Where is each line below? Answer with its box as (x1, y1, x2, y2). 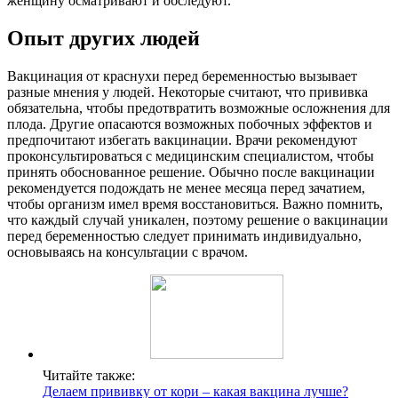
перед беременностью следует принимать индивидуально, (7, 227, 362, 243)
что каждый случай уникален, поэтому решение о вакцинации (7, 211, 388, 227)
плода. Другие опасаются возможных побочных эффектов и (7, 115, 372, 131)
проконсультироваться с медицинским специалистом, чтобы (7, 147, 374, 163)
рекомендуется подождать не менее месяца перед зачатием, (7, 179, 365, 195)
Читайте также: (43, 367, 135, 383)
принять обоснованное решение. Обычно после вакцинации (7, 163, 375, 179)
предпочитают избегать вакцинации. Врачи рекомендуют (7, 131, 357, 147)
